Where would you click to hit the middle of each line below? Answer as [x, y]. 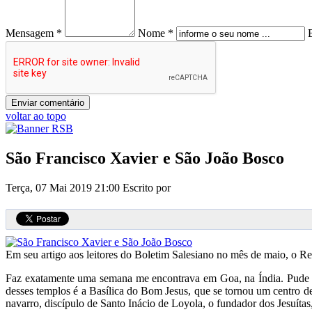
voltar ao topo [36, 116]
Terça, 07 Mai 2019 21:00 [64, 187]
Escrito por [148, 187]
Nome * [156, 33]
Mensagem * [34, 33]
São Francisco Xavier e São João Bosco [145, 158]
